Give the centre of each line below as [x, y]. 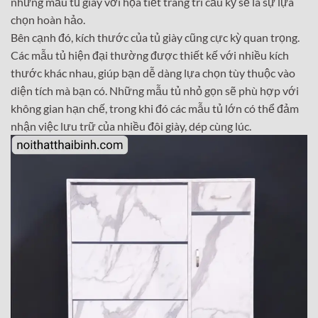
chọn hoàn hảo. [48, 19]
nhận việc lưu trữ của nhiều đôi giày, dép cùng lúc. [131, 126]
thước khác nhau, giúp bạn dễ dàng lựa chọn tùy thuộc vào [153, 72]
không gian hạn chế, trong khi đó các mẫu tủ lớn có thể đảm [155, 108]
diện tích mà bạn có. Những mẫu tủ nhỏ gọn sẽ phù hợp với [155, 90]
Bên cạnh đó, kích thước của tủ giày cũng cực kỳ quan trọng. [155, 37]
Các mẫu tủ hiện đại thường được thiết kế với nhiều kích [150, 55]
